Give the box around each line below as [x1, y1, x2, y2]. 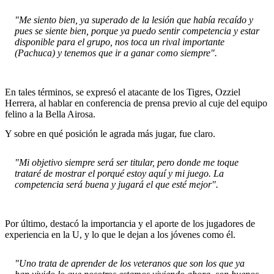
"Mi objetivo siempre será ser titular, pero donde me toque [15, 157, 239, 168]
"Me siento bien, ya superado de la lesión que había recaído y [15, 15, 253, 26]
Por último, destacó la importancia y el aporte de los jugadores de [5, 218, 255, 229]
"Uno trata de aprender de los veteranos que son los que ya [15, 258, 245, 269]
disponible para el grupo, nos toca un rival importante [15, 37, 224, 48]
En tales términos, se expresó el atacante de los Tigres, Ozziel [5, 87, 240, 98]
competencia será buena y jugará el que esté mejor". [15, 179, 218, 190]
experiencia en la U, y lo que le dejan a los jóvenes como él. [5, 229, 235, 240]
